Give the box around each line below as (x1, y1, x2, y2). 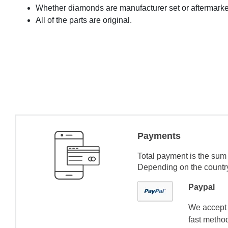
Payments (137, 130, 181, 141)
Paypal (188, 182, 215, 191)
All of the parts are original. (36, 15, 132, 24)
